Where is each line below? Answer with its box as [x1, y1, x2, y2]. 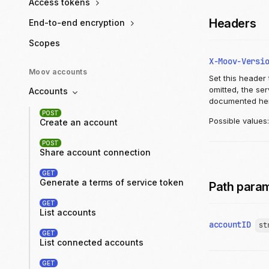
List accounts [40, 207, 96, 217]
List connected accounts [40, 237, 144, 247]
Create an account [40, 116, 118, 127]
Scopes [29, 38, 60, 49]
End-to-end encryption [29, 17, 127, 28]
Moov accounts [29, 67, 88, 77]
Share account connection [40, 147, 151, 157]
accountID [209, 219, 251, 231]
